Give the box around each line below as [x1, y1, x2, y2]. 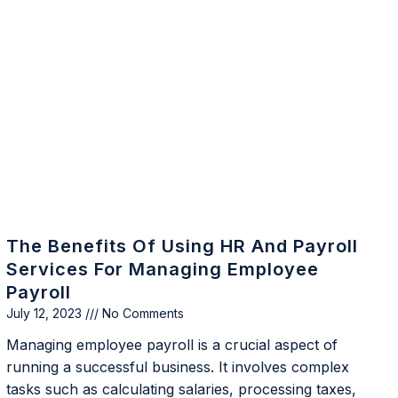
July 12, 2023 [5, 306, 85, 322]
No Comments [98, 306, 184, 322]
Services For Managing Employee [5, 259, 319, 281]
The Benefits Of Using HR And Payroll [5, 235, 358, 258]
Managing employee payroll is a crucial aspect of [5, 336, 338, 354]
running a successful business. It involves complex [5, 358, 349, 377]
